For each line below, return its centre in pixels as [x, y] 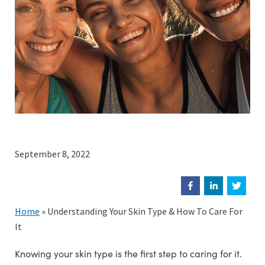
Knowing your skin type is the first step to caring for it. [128, 253]
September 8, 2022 [52, 154]
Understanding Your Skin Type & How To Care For [145, 211]
